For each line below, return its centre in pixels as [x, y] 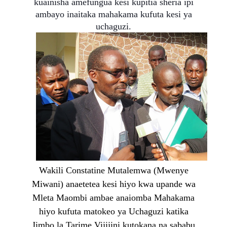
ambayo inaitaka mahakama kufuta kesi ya [113, 14]
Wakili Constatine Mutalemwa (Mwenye [113, 171]
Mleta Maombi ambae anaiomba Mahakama [113, 198]
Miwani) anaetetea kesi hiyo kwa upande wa [113, 184]
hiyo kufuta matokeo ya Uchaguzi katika [113, 212]
